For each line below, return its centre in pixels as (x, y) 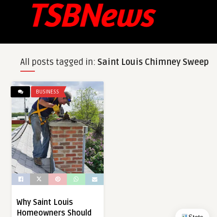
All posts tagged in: (59, 62)
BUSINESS (47, 92)
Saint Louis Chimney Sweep (153, 62)
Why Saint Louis (45, 203)
